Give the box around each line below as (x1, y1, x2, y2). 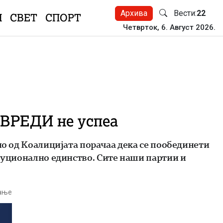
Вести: (174, 8, 197, 18)
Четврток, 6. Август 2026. (123, 23, 216, 32)
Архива (120, 8, 147, 18)
